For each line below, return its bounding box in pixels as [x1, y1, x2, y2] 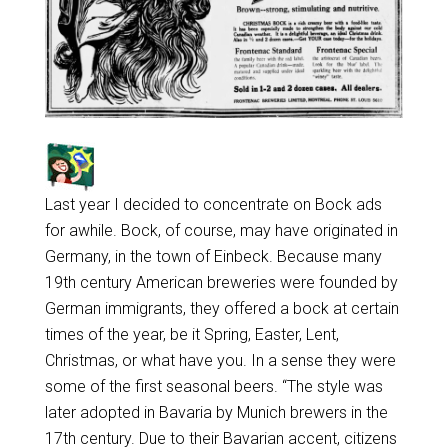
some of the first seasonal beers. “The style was [44, 376, 383, 396]
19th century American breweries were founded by [44, 272, 398, 292]
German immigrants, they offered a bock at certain [44, 298, 399, 318]
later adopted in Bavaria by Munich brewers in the [44, 402, 388, 422]
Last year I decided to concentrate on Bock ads [44, 194, 382, 214]
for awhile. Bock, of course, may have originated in [44, 220, 398, 240]
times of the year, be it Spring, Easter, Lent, [44, 324, 339, 344]
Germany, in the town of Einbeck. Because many [44, 246, 382, 266]
